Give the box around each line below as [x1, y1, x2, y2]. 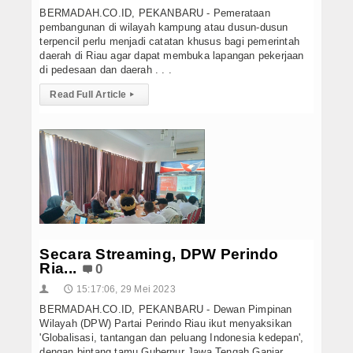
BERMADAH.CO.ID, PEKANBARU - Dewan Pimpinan [39, 303, 292, 315]
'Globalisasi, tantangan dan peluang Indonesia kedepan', [39, 331, 304, 344]
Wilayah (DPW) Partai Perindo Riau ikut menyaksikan [39, 317, 292, 329]
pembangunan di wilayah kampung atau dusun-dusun [39, 20, 288, 33]
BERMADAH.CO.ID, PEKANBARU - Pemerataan [39, 6, 270, 19]
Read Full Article [50, 88, 127, 100]
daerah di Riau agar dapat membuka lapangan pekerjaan [39, 49, 304, 61]
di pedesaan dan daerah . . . [39, 63, 172, 76]
